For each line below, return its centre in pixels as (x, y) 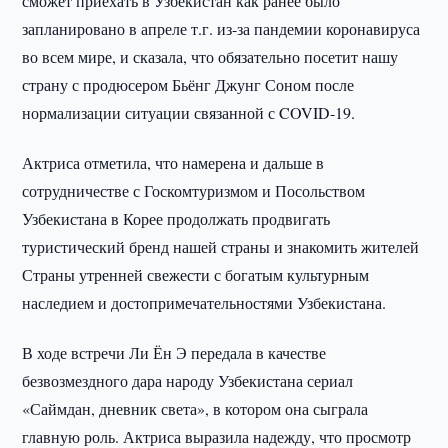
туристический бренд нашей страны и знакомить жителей (221, 246)
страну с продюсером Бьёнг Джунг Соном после (188, 84)
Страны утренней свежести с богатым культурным (196, 274)
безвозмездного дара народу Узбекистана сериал (188, 380)
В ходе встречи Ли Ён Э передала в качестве (174, 352)
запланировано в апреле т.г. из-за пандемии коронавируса (221, 28)
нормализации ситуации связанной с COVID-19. (189, 112)
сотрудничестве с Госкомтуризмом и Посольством (194, 190)
